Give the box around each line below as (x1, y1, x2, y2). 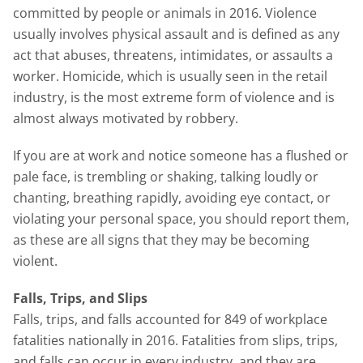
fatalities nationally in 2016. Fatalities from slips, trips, (13, 331, 338, 349)
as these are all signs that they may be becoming (13, 231, 310, 249)
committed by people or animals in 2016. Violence (13, 4, 317, 22)
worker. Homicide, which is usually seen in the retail (13, 67, 327, 85)
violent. (13, 252, 58, 270)
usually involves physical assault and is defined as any (13, 25, 340, 43)
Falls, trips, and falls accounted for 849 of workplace (13, 310, 327, 328)
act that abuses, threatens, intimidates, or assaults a (13, 46, 333, 64)
